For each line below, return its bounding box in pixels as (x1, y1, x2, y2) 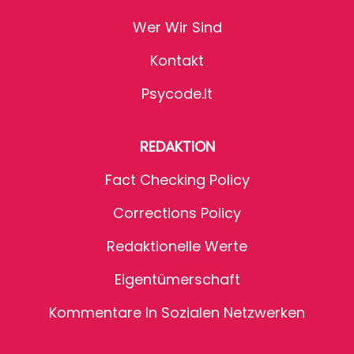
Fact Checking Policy (104, 170, 250, 190)
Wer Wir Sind (132, 17, 222, 38)
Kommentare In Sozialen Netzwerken (49, 303, 305, 323)
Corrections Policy (113, 203, 241, 224)
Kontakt (150, 51, 204, 71)
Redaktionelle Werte (107, 236, 247, 257)
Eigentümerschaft (114, 269, 240, 290)
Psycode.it (141, 84, 213, 104)
